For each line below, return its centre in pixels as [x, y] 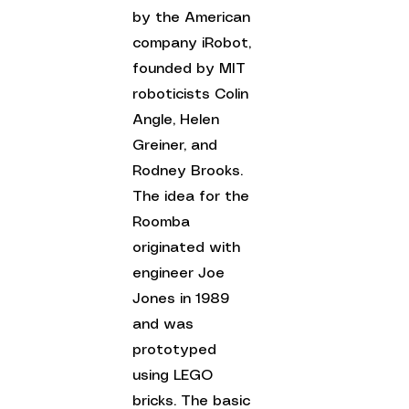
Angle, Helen [178, 120]
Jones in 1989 [184, 299]
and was [166, 324]
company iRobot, [194, 43]
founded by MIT [192, 68]
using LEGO [175, 375]
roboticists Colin [193, 94]
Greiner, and [178, 145]
